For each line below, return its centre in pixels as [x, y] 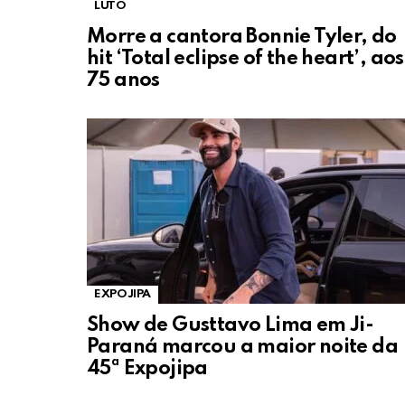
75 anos [123, 81]
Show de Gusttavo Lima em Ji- [231, 326]
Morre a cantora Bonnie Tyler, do [242, 38]
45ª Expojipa [147, 369]
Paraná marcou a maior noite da [242, 348]
